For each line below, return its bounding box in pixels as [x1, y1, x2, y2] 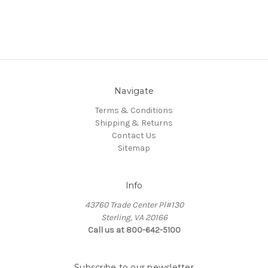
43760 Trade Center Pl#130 [84, 200, 184, 211]
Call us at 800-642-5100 [87, 225, 181, 236]
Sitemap [118, 143, 150, 154]
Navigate [114, 86, 154, 97]
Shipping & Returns [95, 118, 173, 129]
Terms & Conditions [95, 105, 173, 116]
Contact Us [112, 130, 156, 141]
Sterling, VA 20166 [100, 212, 167, 223]
